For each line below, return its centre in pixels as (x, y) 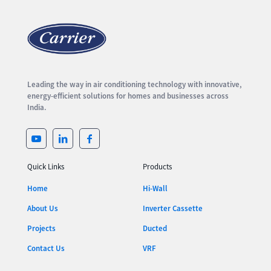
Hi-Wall (155, 189)
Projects (41, 229)
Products (157, 167)
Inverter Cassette (173, 209)
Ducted (155, 229)
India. (37, 108)
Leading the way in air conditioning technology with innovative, (135, 85)
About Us (43, 209)
